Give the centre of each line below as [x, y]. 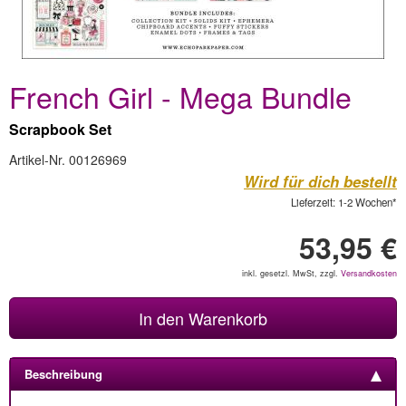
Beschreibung [63, 374]
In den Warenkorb [203, 318]
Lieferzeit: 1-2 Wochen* [344, 202]
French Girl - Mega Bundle [180, 96]
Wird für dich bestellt [320, 181]
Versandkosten [369, 273]
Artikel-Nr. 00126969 [68, 159]
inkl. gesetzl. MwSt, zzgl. [291, 273]
